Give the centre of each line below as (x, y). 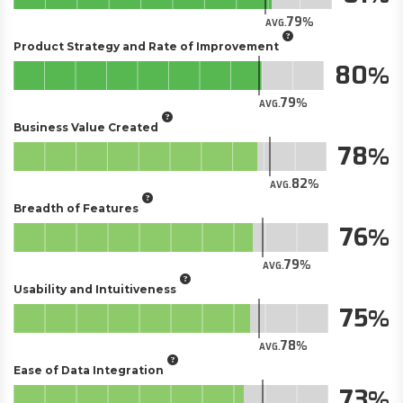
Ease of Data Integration (89, 370)
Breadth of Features (76, 208)
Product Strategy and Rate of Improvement (146, 46)
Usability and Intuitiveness (95, 289)
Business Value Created (86, 127)
